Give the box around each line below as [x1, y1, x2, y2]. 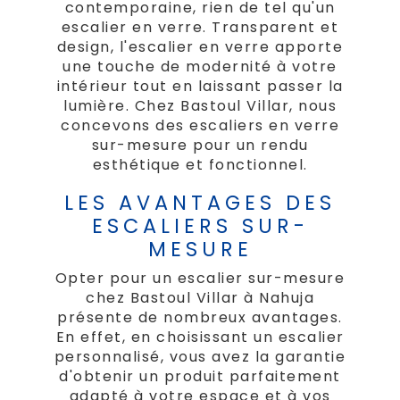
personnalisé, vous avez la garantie [54, 346, 346, 368]
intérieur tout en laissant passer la [56, 76, 344, 97]
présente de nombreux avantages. [57, 307, 343, 329]
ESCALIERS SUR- [91, 212, 309, 241]
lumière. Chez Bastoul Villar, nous [63, 96, 337, 117]
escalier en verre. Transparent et [61, 17, 339, 38]
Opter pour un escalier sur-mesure [54, 268, 346, 289]
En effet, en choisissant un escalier [55, 327, 345, 348]
